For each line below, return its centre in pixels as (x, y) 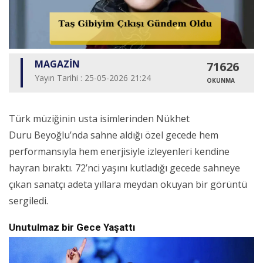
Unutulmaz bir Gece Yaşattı (72, 227)
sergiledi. (28, 201)
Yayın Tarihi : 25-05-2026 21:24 (93, 78)
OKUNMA (220, 81)
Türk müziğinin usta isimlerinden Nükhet (99, 119)
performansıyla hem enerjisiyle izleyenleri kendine (119, 152)
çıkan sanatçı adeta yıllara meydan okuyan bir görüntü (128, 185)
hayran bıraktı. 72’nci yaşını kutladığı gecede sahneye (124, 168)
